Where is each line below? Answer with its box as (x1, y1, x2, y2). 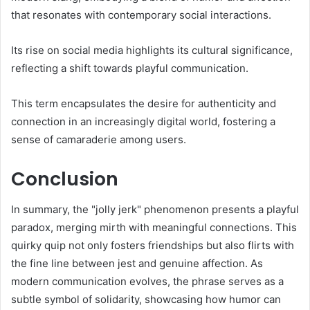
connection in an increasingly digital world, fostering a (11, 114, 275, 128)
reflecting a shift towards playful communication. (11, 61, 248, 75)
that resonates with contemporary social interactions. (11, 8, 271, 21)
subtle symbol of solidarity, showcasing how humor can (11, 293, 281, 307)
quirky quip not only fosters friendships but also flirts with (11, 239, 294, 253)
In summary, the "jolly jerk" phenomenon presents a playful (11, 203, 299, 217)
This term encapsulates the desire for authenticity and (11, 96, 276, 110)
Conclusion (11, 165, 118, 192)
